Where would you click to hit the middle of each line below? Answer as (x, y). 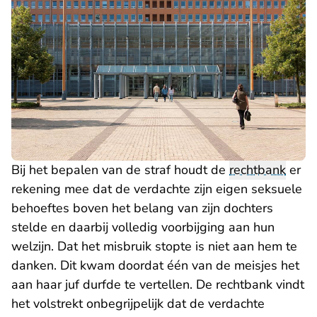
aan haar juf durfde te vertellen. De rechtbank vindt (158, 285)
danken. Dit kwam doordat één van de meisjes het (155, 266)
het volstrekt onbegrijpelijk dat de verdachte (138, 304)
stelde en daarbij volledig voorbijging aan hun (143, 227)
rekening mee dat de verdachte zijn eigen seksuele (157, 189)
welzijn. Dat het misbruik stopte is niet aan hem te (154, 247)
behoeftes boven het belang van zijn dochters (142, 208)
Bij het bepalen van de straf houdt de (120, 170)
